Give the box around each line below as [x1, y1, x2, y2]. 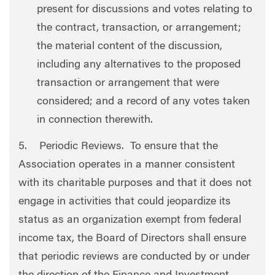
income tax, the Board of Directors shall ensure [18, 233, 246, 244]
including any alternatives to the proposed [37, 59, 241, 71]
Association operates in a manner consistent [18, 160, 235, 171]
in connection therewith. [37, 114, 153, 126]
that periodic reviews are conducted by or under [18, 252, 250, 263]
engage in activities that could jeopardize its [18, 196, 231, 207]
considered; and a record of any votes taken [37, 96, 250, 107]
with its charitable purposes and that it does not [18, 178, 252, 189]
